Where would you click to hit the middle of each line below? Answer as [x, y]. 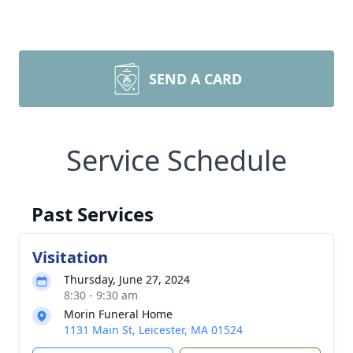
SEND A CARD [195, 79]
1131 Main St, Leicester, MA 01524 [153, 330]
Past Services [93, 214]
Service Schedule [176, 160]
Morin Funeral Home [118, 314]
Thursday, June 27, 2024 [127, 279]
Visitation [70, 257]
